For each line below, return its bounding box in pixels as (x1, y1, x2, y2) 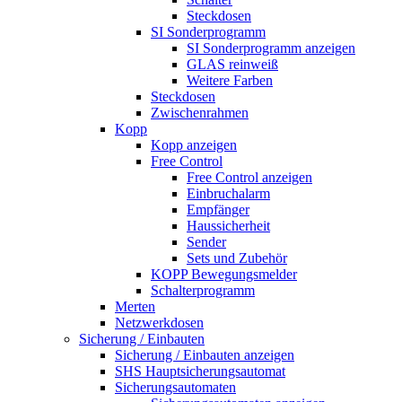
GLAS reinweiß (187, 56, 278, 72)
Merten (115, 298, 155, 314)
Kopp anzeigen (151, 136, 237, 153)
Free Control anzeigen (187, 169, 312, 185)
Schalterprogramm (151, 282, 255, 298)
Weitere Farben (187, 72, 273, 88)
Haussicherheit (187, 217, 270, 233)
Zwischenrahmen (151, 104, 249, 120)
